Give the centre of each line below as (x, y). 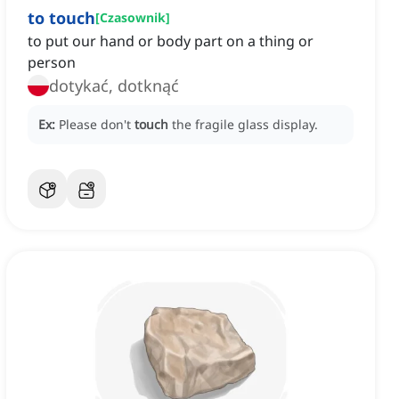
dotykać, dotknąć (114, 86)
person (52, 63)
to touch (61, 18)
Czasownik (133, 18)
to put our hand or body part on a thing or (171, 41)
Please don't (97, 125)
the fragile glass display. (245, 125)
